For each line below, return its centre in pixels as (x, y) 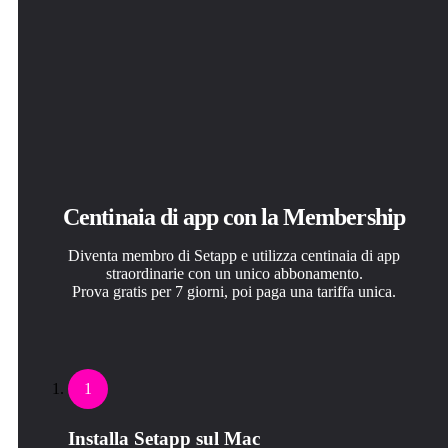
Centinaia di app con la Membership (234, 217)
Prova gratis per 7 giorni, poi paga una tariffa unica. (234, 292)
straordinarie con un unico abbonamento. (234, 274)
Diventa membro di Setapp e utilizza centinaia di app (234, 256)
